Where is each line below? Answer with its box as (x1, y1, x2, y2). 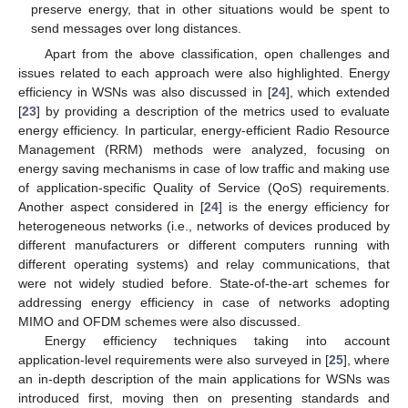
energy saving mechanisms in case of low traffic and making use (18, 161, 390, 177)
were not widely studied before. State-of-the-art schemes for (18, 276, 390, 291)
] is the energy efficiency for (219, 199, 391, 215)
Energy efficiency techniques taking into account (44, 333, 390, 349)
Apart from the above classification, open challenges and (44, 46, 390, 62)
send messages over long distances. (31, 21, 242, 36)
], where (342, 352, 391, 368)
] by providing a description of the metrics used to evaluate (36, 104, 390, 119)
